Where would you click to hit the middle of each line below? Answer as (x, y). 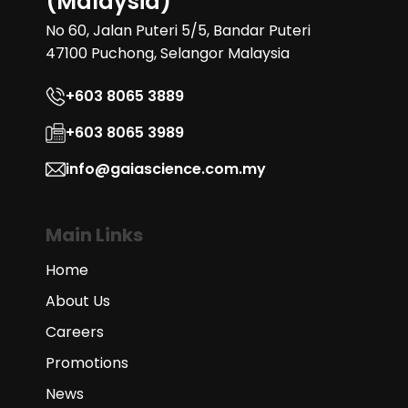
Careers (75, 332)
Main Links (94, 235)
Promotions (87, 363)
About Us (78, 301)
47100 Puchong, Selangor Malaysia (168, 53)
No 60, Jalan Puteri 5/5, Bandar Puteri (178, 31)
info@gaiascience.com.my (166, 169)
